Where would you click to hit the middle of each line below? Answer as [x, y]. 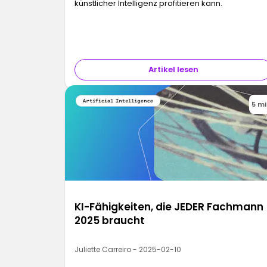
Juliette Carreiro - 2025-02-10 [128, 250]
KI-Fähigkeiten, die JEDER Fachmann [169, 207]
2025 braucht [110, 221]
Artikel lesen [173, 70]
